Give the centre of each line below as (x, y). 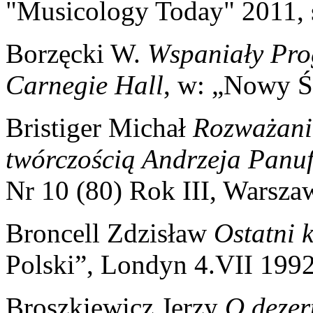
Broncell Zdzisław (110, 233)
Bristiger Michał (99, 127)
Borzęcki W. (77, 53)
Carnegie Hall (85, 85)
